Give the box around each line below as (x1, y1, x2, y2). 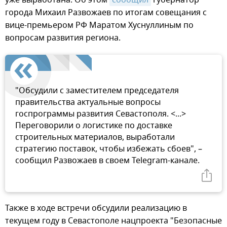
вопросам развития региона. (5, 31, 121, 44)
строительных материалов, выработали (15, 131, 175, 143)
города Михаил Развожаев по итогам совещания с (5, 6, 207, 19)
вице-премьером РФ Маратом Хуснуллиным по (5, 19, 194, 31)
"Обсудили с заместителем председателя (15, 84, 179, 97)
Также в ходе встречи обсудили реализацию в (5, 202, 187, 214)
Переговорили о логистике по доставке (15, 119, 172, 132)
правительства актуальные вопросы (15, 96, 161, 108)
